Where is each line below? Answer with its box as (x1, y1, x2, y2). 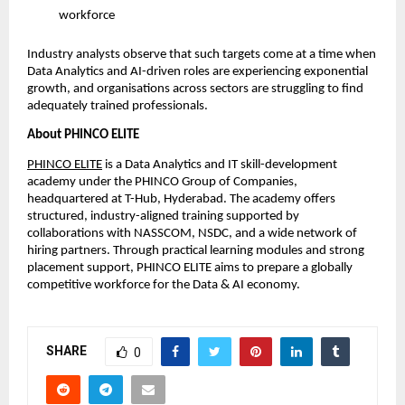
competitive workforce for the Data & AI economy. (27, 278, 300, 292)
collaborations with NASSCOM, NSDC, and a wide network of (27, 226, 357, 240)
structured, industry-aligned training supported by (27, 209, 299, 223)
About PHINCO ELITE (27, 128, 139, 143)
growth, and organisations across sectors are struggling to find (27, 81, 363, 96)
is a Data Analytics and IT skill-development (102, 157, 337, 172)
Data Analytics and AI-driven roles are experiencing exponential (27, 64, 368, 79)
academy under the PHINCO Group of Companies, (27, 174, 297, 189)
